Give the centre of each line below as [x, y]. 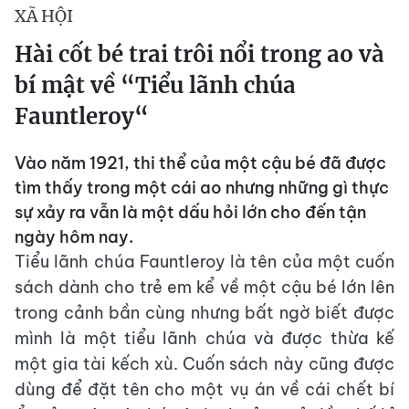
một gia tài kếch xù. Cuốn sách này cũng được [204, 364]
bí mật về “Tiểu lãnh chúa [155, 85]
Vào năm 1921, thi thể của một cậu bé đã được [200, 163]
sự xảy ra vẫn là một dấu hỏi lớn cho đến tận [190, 212]
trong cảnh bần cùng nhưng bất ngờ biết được [204, 313]
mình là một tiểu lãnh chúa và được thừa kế [204, 338]
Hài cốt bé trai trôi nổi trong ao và [199, 54]
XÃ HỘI [44, 16]
